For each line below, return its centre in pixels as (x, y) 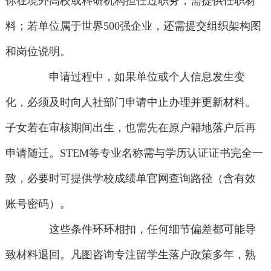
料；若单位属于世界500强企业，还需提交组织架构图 (133, 26)
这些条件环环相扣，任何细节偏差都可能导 (142, 230)
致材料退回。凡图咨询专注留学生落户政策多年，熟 (130, 255)
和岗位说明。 (38, 52)
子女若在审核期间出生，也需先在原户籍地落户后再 (130, 128)
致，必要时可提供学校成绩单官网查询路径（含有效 (130, 179)
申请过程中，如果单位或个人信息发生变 (136, 77)
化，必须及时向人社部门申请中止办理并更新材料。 (130, 103)
